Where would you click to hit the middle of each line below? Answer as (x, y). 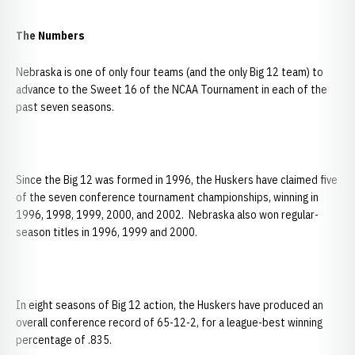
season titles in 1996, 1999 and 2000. (107, 232)
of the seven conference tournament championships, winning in (167, 197)
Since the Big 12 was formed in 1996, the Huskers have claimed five (177, 180)
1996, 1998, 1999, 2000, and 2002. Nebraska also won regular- (167, 215)
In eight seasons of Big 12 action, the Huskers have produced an (170, 305)
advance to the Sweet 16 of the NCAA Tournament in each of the (172, 90)
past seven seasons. (65, 107)
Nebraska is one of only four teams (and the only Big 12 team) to (170, 72)
